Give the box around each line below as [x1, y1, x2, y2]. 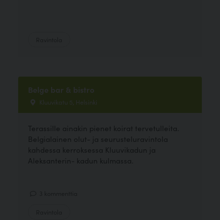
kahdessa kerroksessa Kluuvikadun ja [28, 144, 156, 155]
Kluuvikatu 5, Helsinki [38, 97, 98, 106]
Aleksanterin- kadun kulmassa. [28, 155, 134, 166]
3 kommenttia [38, 188, 78, 197]
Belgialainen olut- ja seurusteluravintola [28, 134, 168, 144]
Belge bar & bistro [28, 84, 95, 95]
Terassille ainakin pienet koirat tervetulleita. [28, 123, 180, 134]
